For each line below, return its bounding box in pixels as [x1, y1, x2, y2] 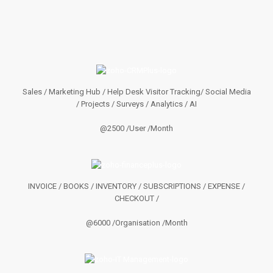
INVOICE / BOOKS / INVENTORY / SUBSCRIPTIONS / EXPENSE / [28, 182, 245, 191]
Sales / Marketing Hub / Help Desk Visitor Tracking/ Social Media [22, 87, 251, 96]
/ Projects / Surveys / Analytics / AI [76, 99, 197, 108]
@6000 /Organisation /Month [85, 218, 188, 227]
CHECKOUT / [114, 194, 159, 203]
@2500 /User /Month [100, 124, 173, 133]
